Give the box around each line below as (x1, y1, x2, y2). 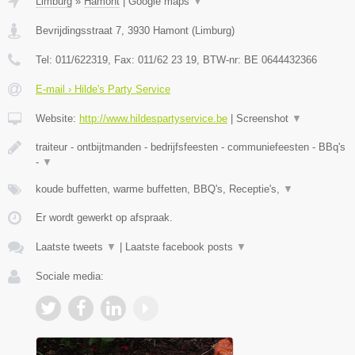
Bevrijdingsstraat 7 (36, 25, 121, 37)
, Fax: (108, 54, 138, 67)
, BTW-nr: (197, 54, 244, 67)
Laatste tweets (36, 241, 106, 254)
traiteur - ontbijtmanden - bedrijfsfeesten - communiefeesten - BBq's (36, 141, 345, 154)
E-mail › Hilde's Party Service (36, 83, 170, 96)
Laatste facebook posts (125, 241, 236, 254)
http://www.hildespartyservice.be (79, 113, 227, 125)
